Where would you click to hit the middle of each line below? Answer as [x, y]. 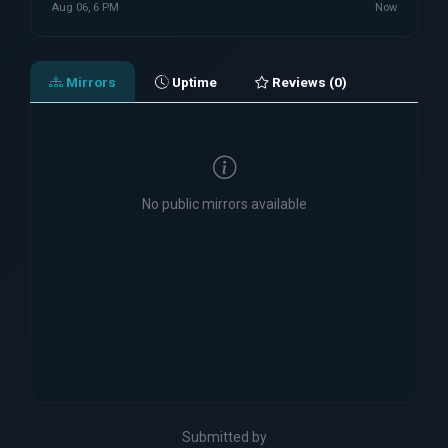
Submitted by [224, 437]
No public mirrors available [224, 204]
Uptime [192, 81]
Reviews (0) [307, 81]
